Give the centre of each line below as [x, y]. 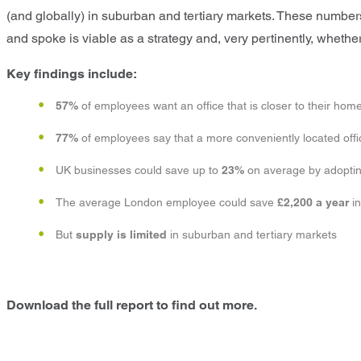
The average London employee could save [166, 203]
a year [334, 203]
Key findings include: [72, 74]
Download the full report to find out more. [133, 305]
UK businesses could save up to [139, 170]
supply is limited [120, 235]
